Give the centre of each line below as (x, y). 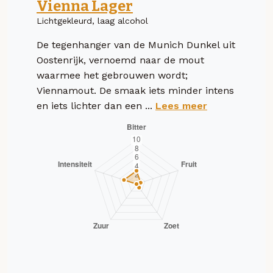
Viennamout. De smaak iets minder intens (135, 90)
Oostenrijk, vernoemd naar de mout (120, 60)
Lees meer (181, 105)
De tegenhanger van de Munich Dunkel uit (136, 44)
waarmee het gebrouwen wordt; (112, 75)
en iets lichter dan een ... (96, 105)
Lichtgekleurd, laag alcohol (92, 20)
